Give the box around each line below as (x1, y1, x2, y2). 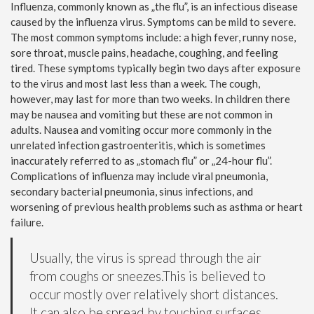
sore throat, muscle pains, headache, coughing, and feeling (11, 46, 278, 59)
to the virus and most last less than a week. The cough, (11, 76, 260, 90)
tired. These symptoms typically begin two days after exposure (11, 61, 301, 74)
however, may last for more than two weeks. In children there (11, 92, 290, 105)
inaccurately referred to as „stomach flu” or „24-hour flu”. (11, 153, 272, 167)
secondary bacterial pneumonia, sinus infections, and (11, 184, 253, 198)
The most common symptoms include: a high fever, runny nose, (11, 30, 296, 43)
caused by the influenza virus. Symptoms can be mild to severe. (11, 15, 296, 28)
